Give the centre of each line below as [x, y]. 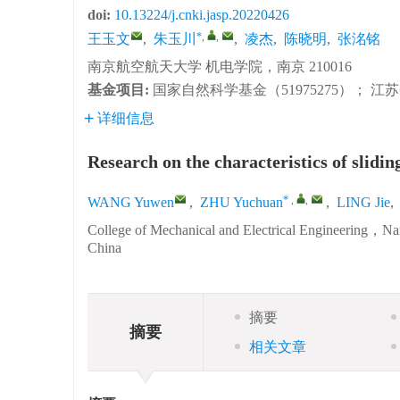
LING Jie [363, 202]
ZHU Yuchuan [242, 202]
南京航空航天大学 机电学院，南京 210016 [220, 67]
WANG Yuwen [131, 202]
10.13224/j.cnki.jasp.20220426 [202, 15]
